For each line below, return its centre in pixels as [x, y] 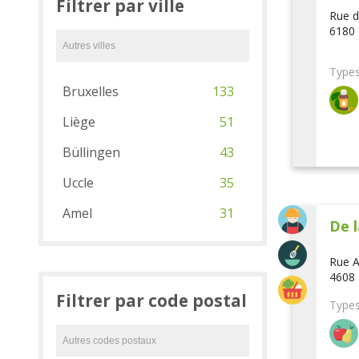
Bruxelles [91, 91]
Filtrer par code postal [151, 301]
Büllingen [91, 152]
